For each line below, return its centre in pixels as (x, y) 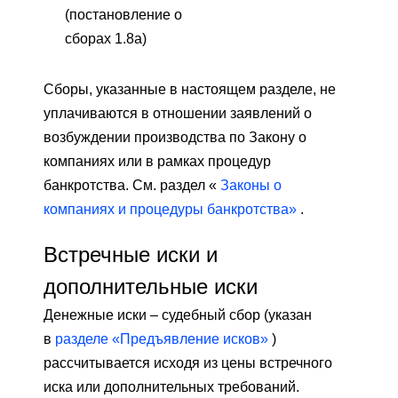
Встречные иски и (131, 254)
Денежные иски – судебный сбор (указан (178, 314)
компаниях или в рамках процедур (157, 161)
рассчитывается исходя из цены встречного (188, 362)
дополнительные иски (151, 286)
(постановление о (123, 14)
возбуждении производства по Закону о (175, 137)
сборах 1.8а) (106, 38)
